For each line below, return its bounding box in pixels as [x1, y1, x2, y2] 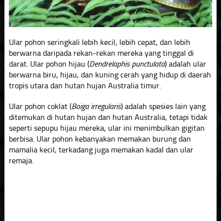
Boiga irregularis [71, 101, 121, 111]
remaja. [8, 155, 34, 165]
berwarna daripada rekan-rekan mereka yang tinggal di [8, 48, 194, 58]
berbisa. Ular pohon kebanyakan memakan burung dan [8, 134, 191, 144]
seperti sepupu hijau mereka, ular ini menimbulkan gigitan [8, 123, 205, 133]
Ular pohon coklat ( [8, 101, 72, 111]
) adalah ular [164, 59, 206, 69]
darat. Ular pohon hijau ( [8, 59, 89, 69]
